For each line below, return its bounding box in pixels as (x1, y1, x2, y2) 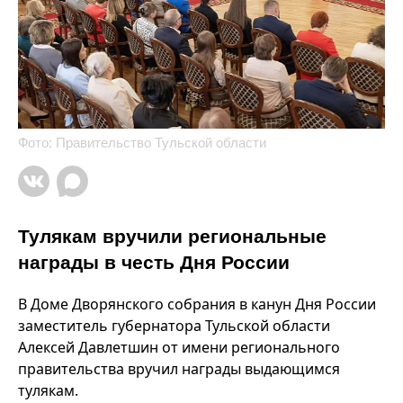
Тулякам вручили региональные (18, 226, 327, 246)
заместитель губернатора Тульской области (18, 316, 330, 336)
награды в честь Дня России (18, 252, 290, 273)
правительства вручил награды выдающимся (18, 359, 340, 379)
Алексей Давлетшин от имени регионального (18, 337, 340, 357)
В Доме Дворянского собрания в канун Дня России (18, 294, 376, 314)
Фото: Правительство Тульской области (18, 135, 266, 150)
